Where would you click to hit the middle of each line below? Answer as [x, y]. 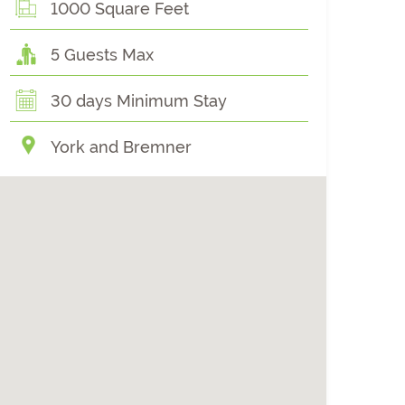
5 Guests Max [102, 55]
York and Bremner [121, 147]
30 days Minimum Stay [139, 101]
